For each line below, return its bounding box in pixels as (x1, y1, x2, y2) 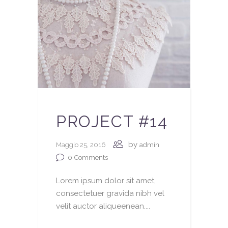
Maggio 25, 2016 (56, 140, 105, 149)
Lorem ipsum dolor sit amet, (56, 176, 156, 185)
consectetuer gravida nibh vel (56, 188, 164, 198)
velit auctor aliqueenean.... (56, 201, 150, 211)
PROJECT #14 (56, 111, 168, 131)
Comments (74, 154, 108, 162)
